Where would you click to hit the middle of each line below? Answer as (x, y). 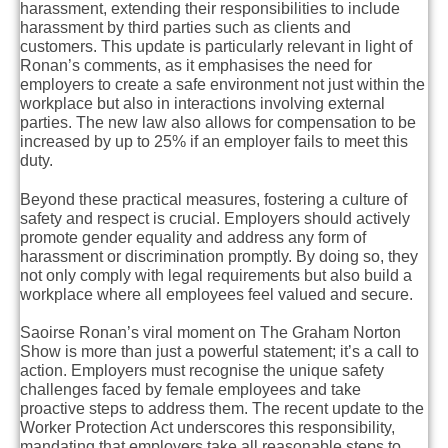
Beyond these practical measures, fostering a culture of (213, 199)
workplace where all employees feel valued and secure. (216, 294)
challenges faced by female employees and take (190, 389)
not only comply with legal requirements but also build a (216, 275)
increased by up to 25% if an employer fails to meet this (214, 142)
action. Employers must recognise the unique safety (202, 370)
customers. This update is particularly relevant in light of (216, 47)
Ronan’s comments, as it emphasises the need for (196, 66)
